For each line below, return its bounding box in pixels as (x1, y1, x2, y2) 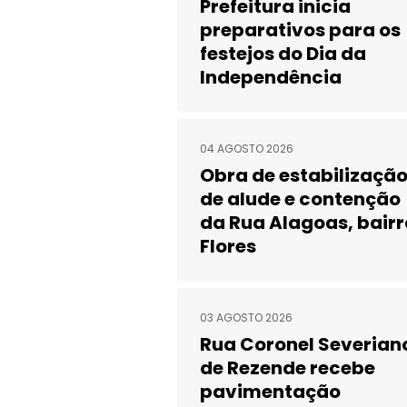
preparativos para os (200, 17, 402, 43)
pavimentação (200, 379, 342, 404)
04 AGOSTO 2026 (200, 141, 294, 156)
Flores (200, 233, 257, 259)
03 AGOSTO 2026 (200, 310, 293, 325)
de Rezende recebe (200, 355, 376, 381)
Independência (200, 65, 342, 90)
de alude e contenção (200, 186, 402, 212)
